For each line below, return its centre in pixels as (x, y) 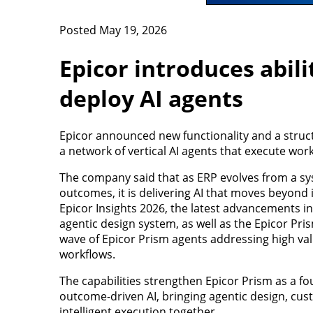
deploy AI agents (151, 98)
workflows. (87, 254)
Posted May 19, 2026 (113, 30)
